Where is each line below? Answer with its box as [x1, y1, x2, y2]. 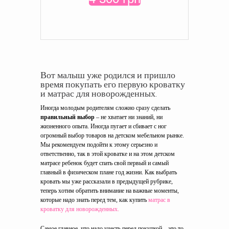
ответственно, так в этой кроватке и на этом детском [40, 150, 175, 157]
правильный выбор [40, 113, 95, 121]
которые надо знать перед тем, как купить [40, 196, 148, 203]
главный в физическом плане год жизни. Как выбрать [40, 169, 177, 176]
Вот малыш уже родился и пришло [40, 69, 175, 81]
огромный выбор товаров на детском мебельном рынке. [40, 132, 186, 139]
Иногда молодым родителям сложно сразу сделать [40, 104, 170, 111]
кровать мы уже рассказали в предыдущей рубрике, [40, 178, 173, 185]
